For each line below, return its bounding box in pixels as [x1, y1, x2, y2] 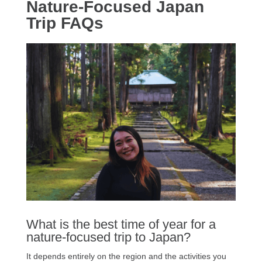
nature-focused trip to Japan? [26, 230, 191, 245]
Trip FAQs [26, 14, 104, 33]
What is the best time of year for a [26, 217, 216, 232]
